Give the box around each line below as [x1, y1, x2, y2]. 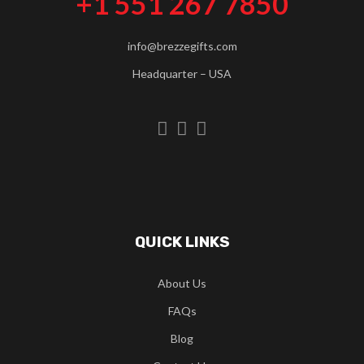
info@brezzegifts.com [127, 39, 237, 53]
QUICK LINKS [134, 232, 230, 251]
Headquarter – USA [132, 67, 232, 80]
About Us [158, 276, 206, 290]
